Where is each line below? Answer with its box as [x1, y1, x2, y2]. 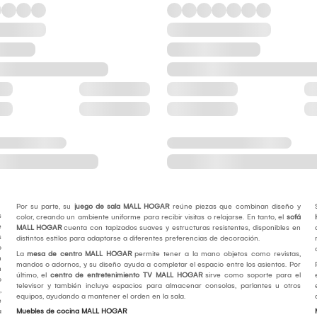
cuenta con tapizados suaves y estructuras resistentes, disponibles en [61, 224, 301, 233]
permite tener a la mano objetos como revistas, [131, 250, 301, 259]
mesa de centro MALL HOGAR [26, 250, 132, 259]
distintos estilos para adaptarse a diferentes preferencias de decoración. [16, 234, 260, 243]
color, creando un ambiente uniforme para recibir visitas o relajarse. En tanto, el [16, 213, 287, 222]
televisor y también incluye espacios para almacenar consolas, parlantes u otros [16, 282, 301, 291]
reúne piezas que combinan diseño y [172, 202, 301, 212]
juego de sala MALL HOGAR [74, 202, 173, 212]
